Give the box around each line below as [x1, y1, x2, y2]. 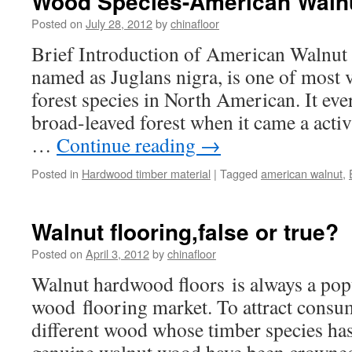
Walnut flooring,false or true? [31, 215, 339, 247]
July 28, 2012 [86, 15, 152, 31]
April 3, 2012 [86, 245, 149, 262]
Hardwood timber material [82, 165, 211, 181]
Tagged [220, 165, 258, 181]
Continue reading [57, 131, 200, 158]
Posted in [31, 165, 79, 181]
